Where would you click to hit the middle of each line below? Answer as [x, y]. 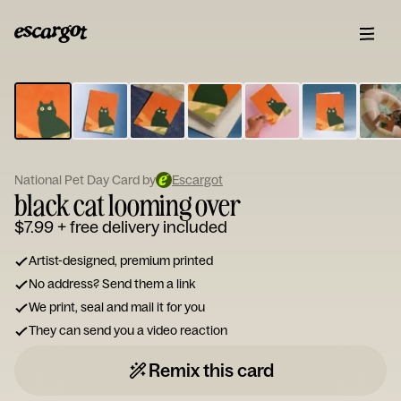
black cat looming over [128, 204]
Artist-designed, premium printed [121, 260]
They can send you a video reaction [128, 330]
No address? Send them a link [112, 284]
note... [149, 134]
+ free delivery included [142, 227]
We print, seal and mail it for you [117, 307]
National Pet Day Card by [85, 180]
